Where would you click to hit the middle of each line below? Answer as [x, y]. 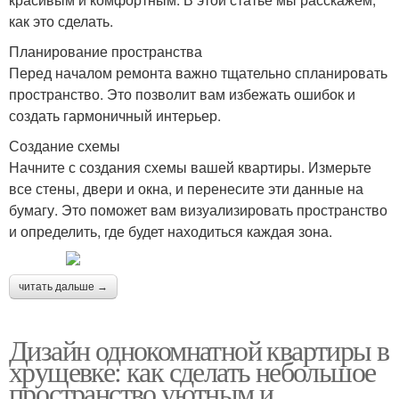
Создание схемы [65, 145]
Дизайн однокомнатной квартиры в [199, 349]
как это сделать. [61, 20]
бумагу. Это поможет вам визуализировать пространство [198, 209]
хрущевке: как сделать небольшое [192, 370]
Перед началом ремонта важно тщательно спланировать [198, 72]
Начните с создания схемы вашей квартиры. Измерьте [190, 167]
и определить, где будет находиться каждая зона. [171, 231]
